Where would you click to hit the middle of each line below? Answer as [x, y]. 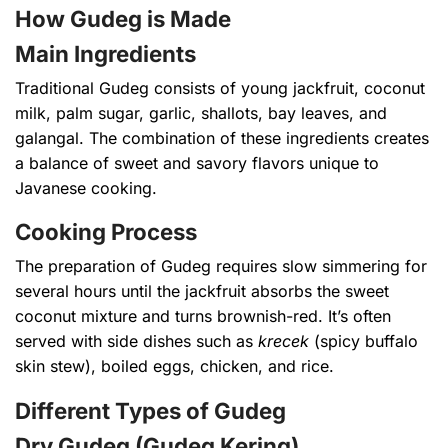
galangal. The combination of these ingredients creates [222, 137]
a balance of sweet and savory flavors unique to [197, 162]
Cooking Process [106, 232]
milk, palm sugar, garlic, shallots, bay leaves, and [201, 112]
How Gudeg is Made [123, 18]
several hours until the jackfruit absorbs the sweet [202, 291]
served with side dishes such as [136, 341]
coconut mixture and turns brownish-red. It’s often [203, 316]
